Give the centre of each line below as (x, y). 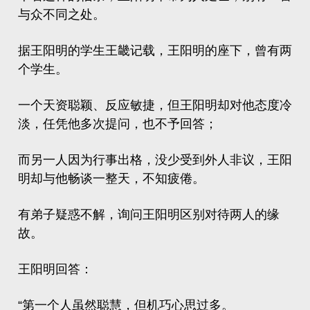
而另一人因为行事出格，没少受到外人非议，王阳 (155, 160)
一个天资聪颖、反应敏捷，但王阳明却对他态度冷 (155, 105)
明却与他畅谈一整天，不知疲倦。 (111, 179)
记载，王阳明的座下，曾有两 (211, 51)
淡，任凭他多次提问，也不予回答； (118, 124)
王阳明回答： (55, 269)
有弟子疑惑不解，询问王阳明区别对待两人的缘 (149, 215)
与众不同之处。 (62, 15)
